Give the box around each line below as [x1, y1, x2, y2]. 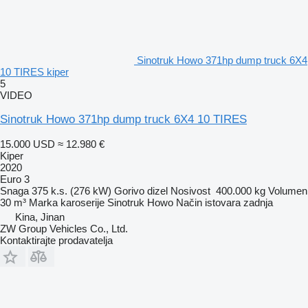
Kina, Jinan [15, 210, 65, 223]
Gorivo [114, 184, 144, 197]
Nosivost [170, 184, 210, 197]
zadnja [243, 196, 273, 208]
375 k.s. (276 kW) [32, 184, 111, 197]
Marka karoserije [29, 196, 104, 208]
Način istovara [176, 196, 241, 208]
